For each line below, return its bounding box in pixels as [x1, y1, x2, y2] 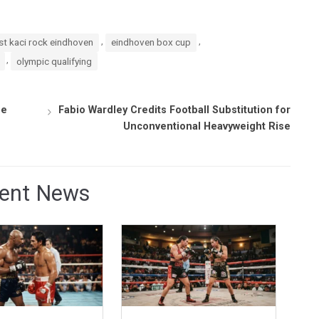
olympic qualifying [16, 55, 93, 67]
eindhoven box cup [110, 36, 191, 48]
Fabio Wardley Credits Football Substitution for [58, 103, 291, 116]
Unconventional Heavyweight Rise [123, 120, 291, 132]
